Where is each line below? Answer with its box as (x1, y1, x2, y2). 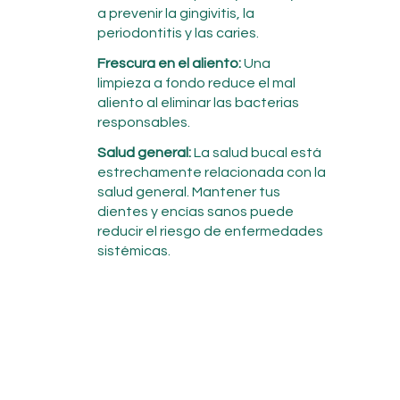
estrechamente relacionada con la (97, 164, 327, 179)
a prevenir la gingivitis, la (96, 5, 254, 21)
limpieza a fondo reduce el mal (96, 75, 296, 90)
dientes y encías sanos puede (97, 204, 295, 219)
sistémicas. (97, 243, 171, 258)
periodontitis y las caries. (96, 25, 259, 40)
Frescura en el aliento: (96, 55, 241, 71)
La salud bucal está (191, 145, 322, 160)
